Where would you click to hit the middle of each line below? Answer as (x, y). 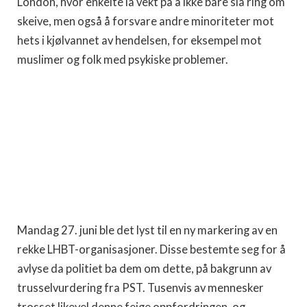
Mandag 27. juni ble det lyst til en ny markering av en (147, 230)
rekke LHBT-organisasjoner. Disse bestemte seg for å (151, 249)
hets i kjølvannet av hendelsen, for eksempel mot (139, 40)
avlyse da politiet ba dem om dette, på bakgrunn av (144, 268)
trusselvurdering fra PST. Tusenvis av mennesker (140, 287)
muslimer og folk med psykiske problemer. (124, 59)
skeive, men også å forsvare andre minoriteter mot (146, 21)
